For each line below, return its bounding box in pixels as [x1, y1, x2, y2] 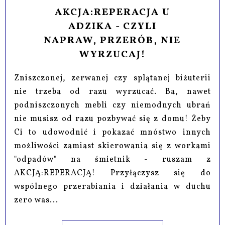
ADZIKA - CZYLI [68, 20, 157, 34]
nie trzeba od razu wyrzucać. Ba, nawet [14, 86, 211, 98]
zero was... [14, 195, 59, 206]
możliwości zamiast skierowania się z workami [14, 141, 211, 152]
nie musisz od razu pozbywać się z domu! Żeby [14, 114, 211, 125]
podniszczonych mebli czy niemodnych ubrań [14, 100, 211, 111]
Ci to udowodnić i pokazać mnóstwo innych [14, 127, 211, 139]
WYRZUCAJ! [79, 48, 146, 62]
